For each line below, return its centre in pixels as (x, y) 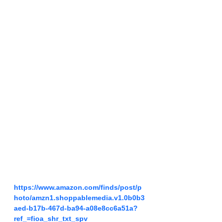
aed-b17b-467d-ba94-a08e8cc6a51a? (76, 208)
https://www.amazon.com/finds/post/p (78, 188)
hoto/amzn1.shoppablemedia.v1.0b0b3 (79, 198)
